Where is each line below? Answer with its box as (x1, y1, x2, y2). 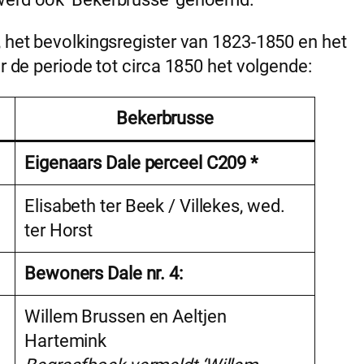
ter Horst (24, 220, 93, 241)
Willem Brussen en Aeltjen (24, 306, 227, 327)
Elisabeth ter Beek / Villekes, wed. (24, 196, 285, 217)
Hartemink (24, 331, 107, 352)
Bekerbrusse (116, 108, 214, 129)
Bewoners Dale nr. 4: (24, 263, 183, 284)
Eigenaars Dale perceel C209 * (24, 153, 258, 174)
